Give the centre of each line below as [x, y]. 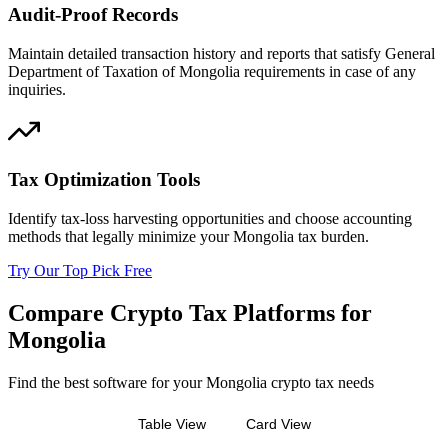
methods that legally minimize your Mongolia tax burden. [188, 237]
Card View [278, 424]
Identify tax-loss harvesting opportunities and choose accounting [210, 219]
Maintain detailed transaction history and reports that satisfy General [221, 53]
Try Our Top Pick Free [80, 271]
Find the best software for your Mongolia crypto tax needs [191, 382]
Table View [171, 424]
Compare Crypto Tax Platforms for [190, 313]
